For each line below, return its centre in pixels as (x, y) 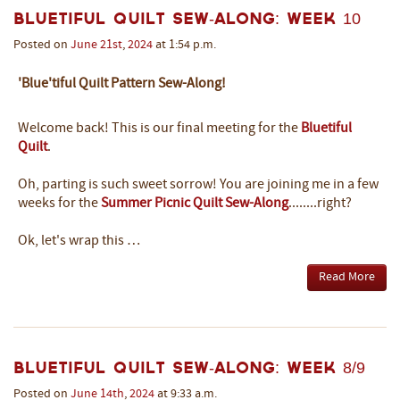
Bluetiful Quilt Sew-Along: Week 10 (187, 18)
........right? (320, 203)
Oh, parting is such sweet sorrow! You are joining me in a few (198, 184)
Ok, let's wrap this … (79, 241)
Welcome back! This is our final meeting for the (159, 128)
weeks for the (59, 203)
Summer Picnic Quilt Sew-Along (195, 203)
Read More (347, 277)
